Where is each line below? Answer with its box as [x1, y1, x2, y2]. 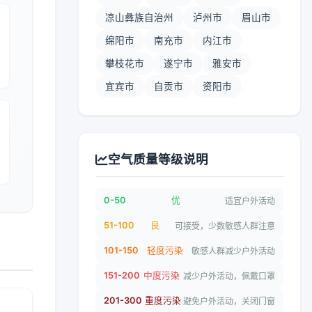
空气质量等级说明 [108, 152, 208, 166]
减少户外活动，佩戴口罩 [183, 270, 275, 281]
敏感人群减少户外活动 [192, 245, 275, 256]
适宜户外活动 [225, 195, 275, 206]
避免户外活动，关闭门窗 [183, 295, 275, 306]
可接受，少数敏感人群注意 [175, 220, 275, 231]
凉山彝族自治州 [105, 12, 173, 23]
